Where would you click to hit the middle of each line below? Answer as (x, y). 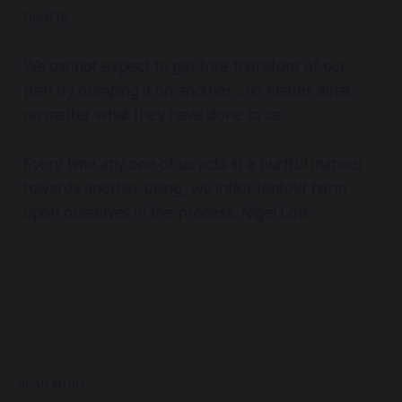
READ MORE (52, 383)
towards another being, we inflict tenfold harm (184, 189)
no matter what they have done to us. (154, 115)
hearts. (47, 17)
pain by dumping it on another (127, 91)
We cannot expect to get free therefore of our (185, 67)
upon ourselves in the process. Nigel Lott (166, 213)
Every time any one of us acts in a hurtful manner (193, 165)
